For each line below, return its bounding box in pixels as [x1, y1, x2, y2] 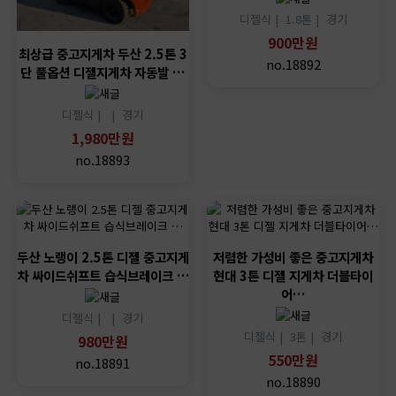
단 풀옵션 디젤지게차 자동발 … [20, 63, 186, 82]
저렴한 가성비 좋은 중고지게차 [213, 247, 374, 267]
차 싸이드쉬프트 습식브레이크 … [16, 266, 189, 286]
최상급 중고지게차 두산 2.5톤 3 [18, 44, 187, 64]
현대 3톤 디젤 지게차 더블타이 [213, 266, 374, 286]
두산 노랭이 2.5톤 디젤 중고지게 [16, 247, 189, 267]
